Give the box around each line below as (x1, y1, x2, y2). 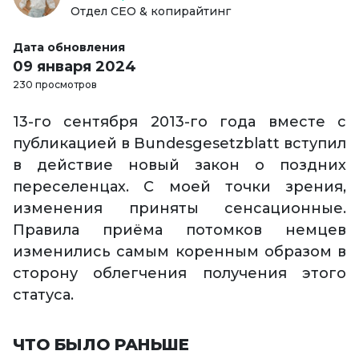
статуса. (13, 286, 74, 305)
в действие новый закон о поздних (13, 156, 346, 175)
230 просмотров (13, 79, 97, 91)
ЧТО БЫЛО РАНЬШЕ (13, 335, 189, 355)
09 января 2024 (13, 58, 136, 76)
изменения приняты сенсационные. (13, 200, 346, 218)
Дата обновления (13, 40, 125, 55)
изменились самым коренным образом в (13, 243, 346, 261)
